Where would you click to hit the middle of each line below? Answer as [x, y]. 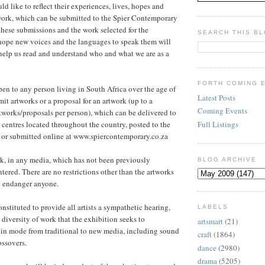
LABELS [213, 207]
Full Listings [218, 124]
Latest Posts [216, 98]
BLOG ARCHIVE [227, 159]
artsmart [210, 221]
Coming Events [222, 111]
